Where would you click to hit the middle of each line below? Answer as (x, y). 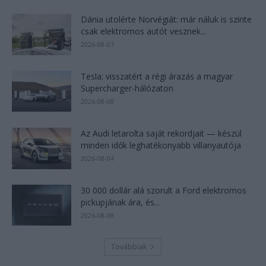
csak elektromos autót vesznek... (143, 31)
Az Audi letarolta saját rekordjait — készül (161, 133)
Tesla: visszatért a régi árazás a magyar (157, 76)
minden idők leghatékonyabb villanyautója (161, 145)
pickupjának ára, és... (120, 202)
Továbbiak (129, 246)
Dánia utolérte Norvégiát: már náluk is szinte (166, 19)
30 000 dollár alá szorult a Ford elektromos (164, 190)
